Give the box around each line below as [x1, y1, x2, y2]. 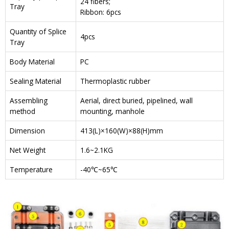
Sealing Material [10, 76, 61, 86]
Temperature [10, 165, 53, 175]
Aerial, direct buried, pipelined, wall [80, 96, 193, 106]
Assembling [10, 96, 48, 106]
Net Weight [10, 145, 45, 155]
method [10, 106, 35, 117]
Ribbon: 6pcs [80, 7, 121, 17]
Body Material [10, 57, 55, 67]
